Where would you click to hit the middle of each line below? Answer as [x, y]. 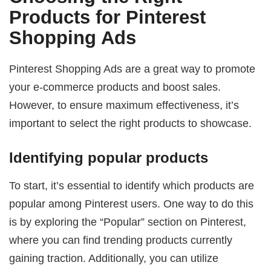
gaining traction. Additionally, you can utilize [114, 258]
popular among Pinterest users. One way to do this [132, 204]
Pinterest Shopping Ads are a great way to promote [132, 68]
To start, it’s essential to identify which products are [132, 186]
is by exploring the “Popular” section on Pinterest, [128, 222]
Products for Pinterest [108, 18]
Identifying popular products [109, 158]
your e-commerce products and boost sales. [115, 87]
